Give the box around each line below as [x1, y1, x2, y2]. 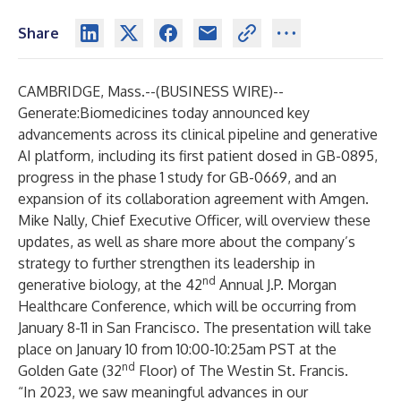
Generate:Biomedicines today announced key [18, 104, 310, 122]
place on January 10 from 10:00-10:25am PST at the [18, 340, 337, 358]
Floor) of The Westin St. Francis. [135, 362, 348, 380]
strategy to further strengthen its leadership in [18, 254, 315, 272]
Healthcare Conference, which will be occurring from [18, 297, 356, 315]
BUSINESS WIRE [160, 82, 269, 100]
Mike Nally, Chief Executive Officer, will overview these [18, 211, 371, 229]
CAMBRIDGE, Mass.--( [18, 82, 160, 100]
